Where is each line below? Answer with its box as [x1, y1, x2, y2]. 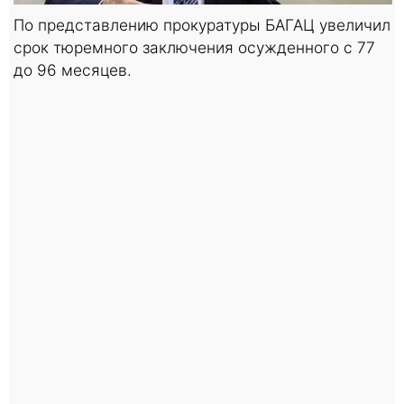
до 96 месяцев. [14, 60, 132, 79]
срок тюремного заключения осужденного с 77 [14, 37, 375, 57]
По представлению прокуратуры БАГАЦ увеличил [14, 14, 390, 34]
